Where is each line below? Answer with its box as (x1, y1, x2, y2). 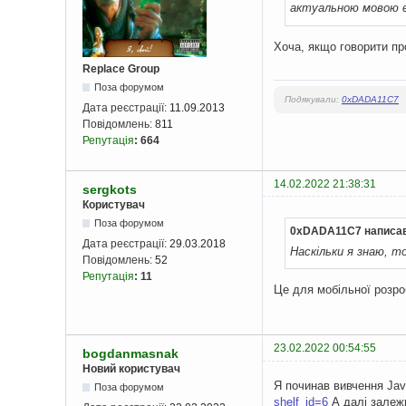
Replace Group (82, 62, 159, 75)
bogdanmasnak (82, 346, 179, 362)
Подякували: (285, 93, 342, 104)
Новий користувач (82, 362, 180, 376)
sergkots (82, 181, 137, 197)
